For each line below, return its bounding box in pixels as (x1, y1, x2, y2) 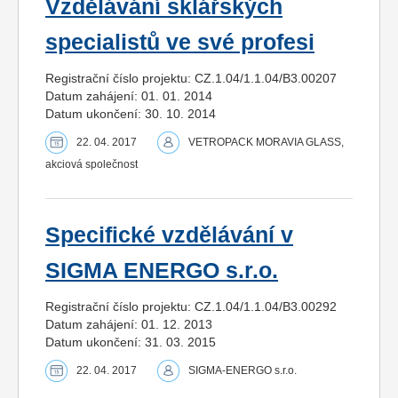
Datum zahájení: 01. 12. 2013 (45, 316, 212, 331)
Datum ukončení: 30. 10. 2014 (45, 106, 216, 121)
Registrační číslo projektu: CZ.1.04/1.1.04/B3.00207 (45, 70, 337, 85)
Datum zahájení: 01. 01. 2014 (45, 88, 212, 103)
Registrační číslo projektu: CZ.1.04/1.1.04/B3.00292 (45, 298, 337, 314)
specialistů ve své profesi (45, 29, 314, 54)
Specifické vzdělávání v (45, 222, 293, 247)
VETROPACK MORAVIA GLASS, (188, 135, 344, 148)
